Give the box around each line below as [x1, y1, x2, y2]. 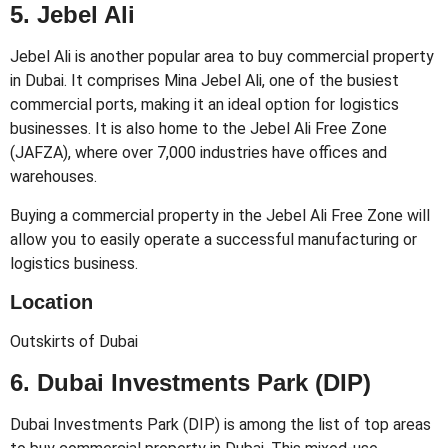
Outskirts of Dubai [10, 332, 138, 352]
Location [10, 291, 93, 314]
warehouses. [10, 167, 97, 187]
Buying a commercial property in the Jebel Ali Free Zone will [10, 205, 430, 225]
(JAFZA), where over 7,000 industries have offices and [10, 143, 387, 163]
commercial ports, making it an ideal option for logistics [10, 95, 399, 115]
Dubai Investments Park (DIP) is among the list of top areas [10, 414, 431, 434]
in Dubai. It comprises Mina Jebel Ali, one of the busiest [10, 71, 399, 91]
